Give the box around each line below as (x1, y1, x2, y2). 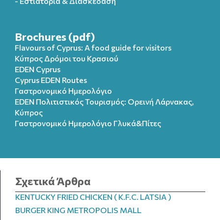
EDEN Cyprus (15, 64, 60, 74)
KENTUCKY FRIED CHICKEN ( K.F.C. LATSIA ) (15, 192, 171, 201)
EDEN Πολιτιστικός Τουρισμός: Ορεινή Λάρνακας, (15, 97, 194, 106)
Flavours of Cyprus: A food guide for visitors (15, 43, 171, 52)
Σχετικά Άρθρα (15, 174, 91, 188)
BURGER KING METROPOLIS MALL (15, 205, 141, 215)
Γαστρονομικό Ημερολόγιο (15, 86, 112, 95)
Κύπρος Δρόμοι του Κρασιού (15, 54, 118, 63)
